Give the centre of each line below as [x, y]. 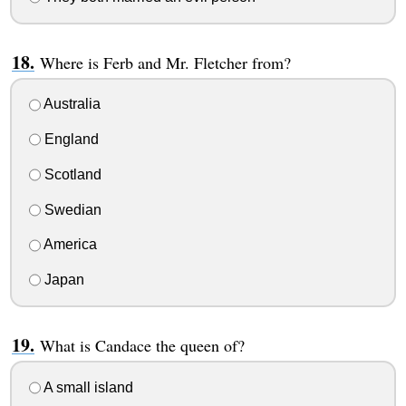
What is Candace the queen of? [142, 346]
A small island [87, 387]
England [69, 140]
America [68, 245]
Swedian [71, 209]
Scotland [71, 174]
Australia [70, 104]
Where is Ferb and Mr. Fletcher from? [165, 62]
